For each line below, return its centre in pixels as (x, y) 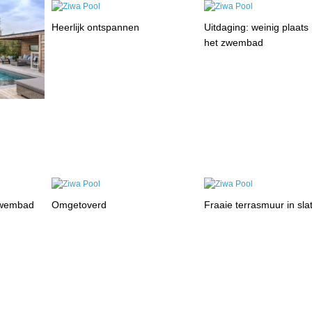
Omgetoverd (79, 205)
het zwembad (234, 43)
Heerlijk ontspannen (95, 28)
